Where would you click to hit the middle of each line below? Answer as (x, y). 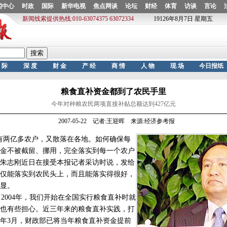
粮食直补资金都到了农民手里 (113, 91)
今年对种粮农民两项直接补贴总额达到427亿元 (113, 104)
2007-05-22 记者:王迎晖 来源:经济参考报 (113, 121)
